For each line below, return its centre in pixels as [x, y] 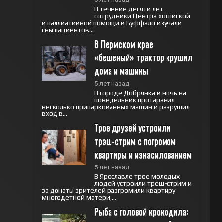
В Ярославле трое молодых [137, 176]
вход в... [54, 113]
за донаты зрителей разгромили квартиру [108, 190]
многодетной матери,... [79, 197]
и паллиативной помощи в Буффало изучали [111, 23]
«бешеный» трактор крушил [143, 57]
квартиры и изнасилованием [143, 154]
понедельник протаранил [134, 100]
